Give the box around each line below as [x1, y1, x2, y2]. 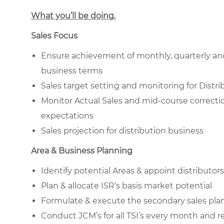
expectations [41, 110, 93, 120]
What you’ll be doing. [31, 10, 115, 20]
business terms [41, 65, 102, 75]
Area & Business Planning [31, 145, 132, 155]
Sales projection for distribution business [41, 125, 203, 135]
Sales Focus [31, 30, 77, 40]
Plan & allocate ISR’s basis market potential [41, 180, 212, 190]
